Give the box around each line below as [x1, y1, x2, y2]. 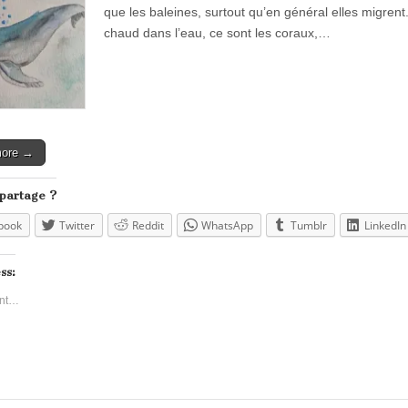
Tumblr [291, 218, 327, 234]
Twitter [59, 218, 95, 234]
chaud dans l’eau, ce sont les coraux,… [104, 25, 331, 41]
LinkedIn [364, 218, 406, 234]
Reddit [132, 218, 164, 234]
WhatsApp [201, 218, 253, 234]
